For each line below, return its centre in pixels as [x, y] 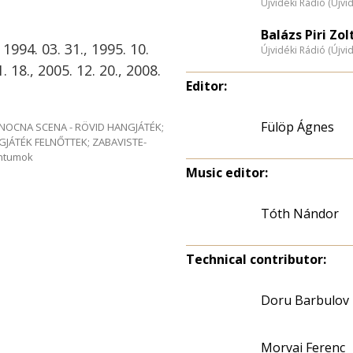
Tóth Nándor [300, 214]
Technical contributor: [256, 259]
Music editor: [227, 173]
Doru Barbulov [305, 300]
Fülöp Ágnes [297, 127]
